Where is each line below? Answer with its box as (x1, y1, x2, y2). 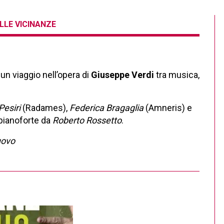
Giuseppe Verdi (91, 69, 154, 80)
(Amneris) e (143, 102, 192, 113)
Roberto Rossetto (52, 115, 121, 126)
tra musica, (154, 69, 199, 80)
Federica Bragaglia (69, 102, 143, 113)
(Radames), (20, 102, 69, 113)
